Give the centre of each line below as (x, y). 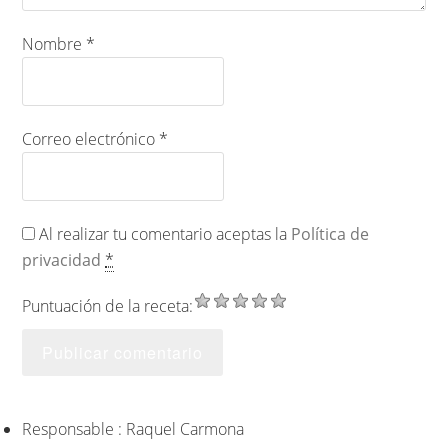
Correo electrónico (91, 138)
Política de (330, 233)
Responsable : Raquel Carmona (133, 428)
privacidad (62, 259)
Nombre (54, 43)
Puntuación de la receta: (108, 305)
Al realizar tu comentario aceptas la (163, 233)
